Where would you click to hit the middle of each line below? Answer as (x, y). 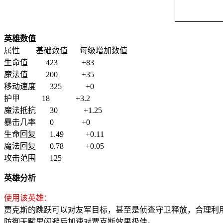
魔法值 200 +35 (49, 75)
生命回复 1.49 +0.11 (54, 134)
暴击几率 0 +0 (47, 122)
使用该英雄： (28, 198)
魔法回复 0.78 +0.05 (54, 146)
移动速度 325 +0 (49, 87)
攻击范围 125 (35, 158)
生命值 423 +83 (49, 63)
